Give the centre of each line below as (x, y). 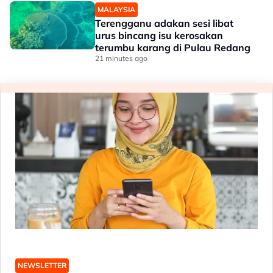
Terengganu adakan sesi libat (164, 23)
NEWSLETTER (42, 265)
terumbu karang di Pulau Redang (173, 48)
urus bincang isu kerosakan (159, 35)
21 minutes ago (121, 58)
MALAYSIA (116, 9)
